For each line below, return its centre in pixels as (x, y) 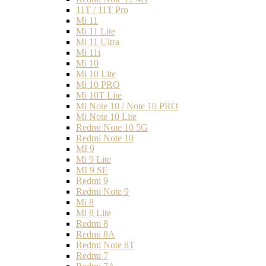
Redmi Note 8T (105, 245)
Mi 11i (88, 52)
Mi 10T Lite (99, 95)
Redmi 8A (96, 234)
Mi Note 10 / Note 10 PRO (127, 106)
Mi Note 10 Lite (106, 116)
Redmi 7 (92, 255)
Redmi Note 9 (102, 191)
